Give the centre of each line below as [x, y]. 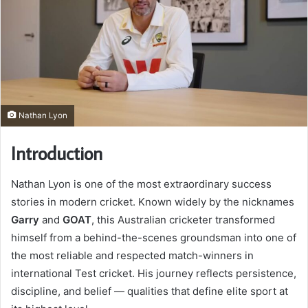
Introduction [57, 153]
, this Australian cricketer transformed [183, 219]
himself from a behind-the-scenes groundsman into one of [154, 237]
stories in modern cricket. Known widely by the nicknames [153, 201]
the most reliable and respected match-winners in [132, 255]
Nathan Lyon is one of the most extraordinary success [141, 184]
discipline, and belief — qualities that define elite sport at [150, 291]
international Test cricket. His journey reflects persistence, [154, 273]
